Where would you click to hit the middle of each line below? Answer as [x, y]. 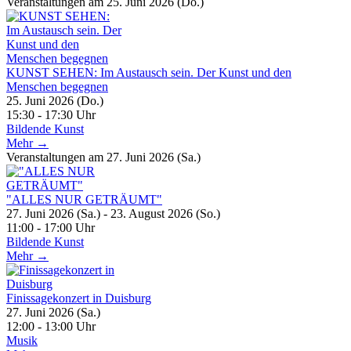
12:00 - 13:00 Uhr [51, 326]
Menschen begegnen [57, 86]
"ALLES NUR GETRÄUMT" [84, 199]
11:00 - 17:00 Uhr [51, 227]
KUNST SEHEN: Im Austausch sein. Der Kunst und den [149, 72]
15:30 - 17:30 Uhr [51, 114]
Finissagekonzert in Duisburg [79, 298]
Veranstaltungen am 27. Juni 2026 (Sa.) [103, 157]
